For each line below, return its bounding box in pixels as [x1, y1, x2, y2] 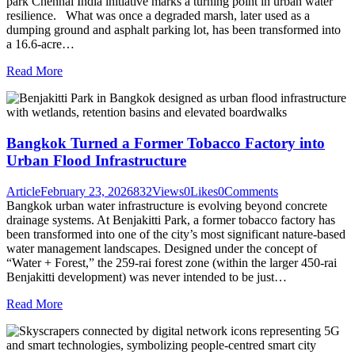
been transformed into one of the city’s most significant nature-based [6, 227, 345, 241]
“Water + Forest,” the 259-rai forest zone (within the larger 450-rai [6, 255, 337, 269]
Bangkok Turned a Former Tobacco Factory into [6, 135, 325, 152]
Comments [224, 184, 278, 198]
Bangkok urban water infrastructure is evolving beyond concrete [6, 198, 327, 212]
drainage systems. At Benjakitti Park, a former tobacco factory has [6, 212, 335, 227]
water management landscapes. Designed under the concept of [6, 241, 317, 255]
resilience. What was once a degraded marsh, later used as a [6, 9, 310, 23]
